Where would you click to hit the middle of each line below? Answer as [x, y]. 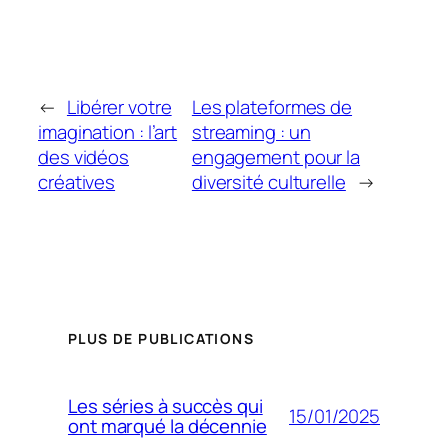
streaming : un [251, 132]
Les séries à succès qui [165, 406]
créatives [77, 182]
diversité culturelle [268, 182]
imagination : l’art [108, 132]
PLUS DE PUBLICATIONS [161, 338]
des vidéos [84, 157]
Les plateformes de [272, 107]
